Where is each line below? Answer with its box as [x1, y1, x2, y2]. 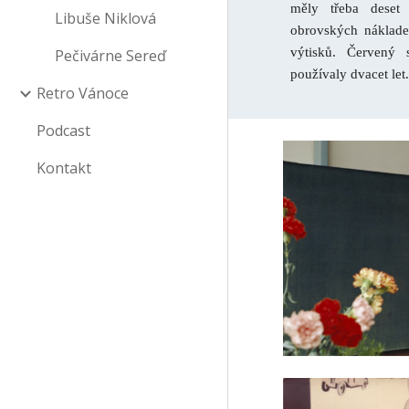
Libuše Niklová [55, 8, 156, 28]
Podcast [37, 121, 90, 141]
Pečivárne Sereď [55, 46, 166, 66]
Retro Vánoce [37, 83, 129, 103]
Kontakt [37, 158, 91, 178]
